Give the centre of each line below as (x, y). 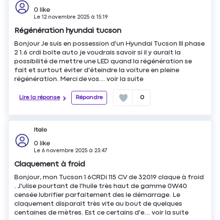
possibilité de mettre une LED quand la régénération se (103, 61)
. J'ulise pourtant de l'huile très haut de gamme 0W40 (101, 186)
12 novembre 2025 (66, 17)
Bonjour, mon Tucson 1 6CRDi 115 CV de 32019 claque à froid (109, 178)
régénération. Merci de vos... (61, 79)
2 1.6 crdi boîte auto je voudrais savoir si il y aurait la (98, 52)
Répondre (89, 97)
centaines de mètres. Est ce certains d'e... (83, 213)
